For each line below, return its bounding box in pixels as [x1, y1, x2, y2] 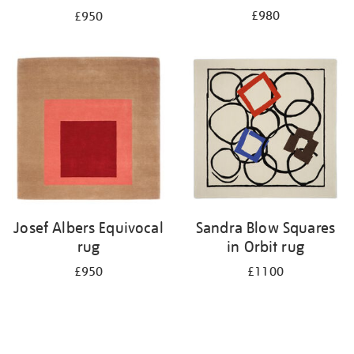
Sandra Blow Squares [195, 218, 336, 237]
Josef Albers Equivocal [13, 218, 164, 237]
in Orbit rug [227, 237, 304, 256]
